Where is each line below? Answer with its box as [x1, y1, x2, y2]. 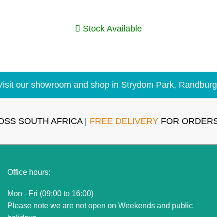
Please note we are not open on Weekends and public [7, 201, 193, 210]
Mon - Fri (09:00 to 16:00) [7, 189, 93, 198]
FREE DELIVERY [90, 116, 159, 126]
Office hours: [7, 168, 50, 176]
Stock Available [83, 23, 142, 33]
